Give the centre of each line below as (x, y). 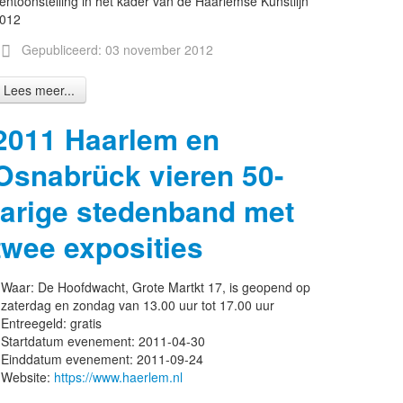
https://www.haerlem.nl (118, 377)
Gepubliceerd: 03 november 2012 (117, 49)
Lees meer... (39, 90)
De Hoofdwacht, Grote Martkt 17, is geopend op (174, 287)
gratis (86, 323)
